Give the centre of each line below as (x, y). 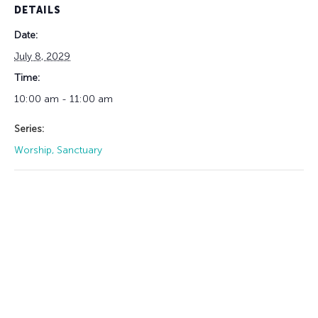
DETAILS (38, 10)
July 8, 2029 (42, 56)
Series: (29, 128)
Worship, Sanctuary (58, 150)
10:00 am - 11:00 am (64, 99)
